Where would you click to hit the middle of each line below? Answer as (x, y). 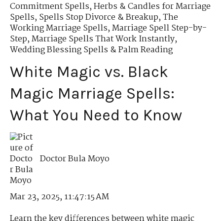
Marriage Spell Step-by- (159, 29)
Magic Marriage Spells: (92, 94)
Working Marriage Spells (59, 29)
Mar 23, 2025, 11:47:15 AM (59, 197)
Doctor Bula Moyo (75, 159)
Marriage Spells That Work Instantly (103, 39)
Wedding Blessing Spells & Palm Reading (91, 50)
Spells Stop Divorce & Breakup (99, 18)
